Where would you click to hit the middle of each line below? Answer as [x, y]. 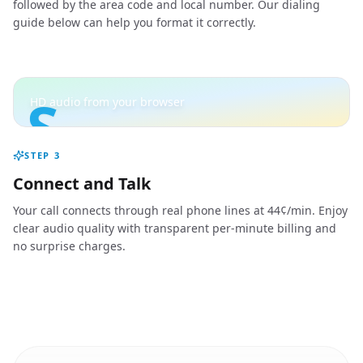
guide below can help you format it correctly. [135, 22]
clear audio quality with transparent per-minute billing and [175, 228]
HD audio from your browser [107, 102]
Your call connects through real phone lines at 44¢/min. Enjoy [180, 210]
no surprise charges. [69, 246]
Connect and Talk [82, 184]
